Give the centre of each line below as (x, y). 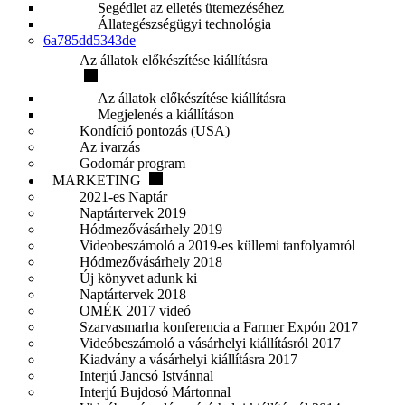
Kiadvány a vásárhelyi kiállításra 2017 (188, 359)
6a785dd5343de (89, 40)
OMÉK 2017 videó (135, 311)
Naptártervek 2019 (133, 213)
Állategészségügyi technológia (184, 24)
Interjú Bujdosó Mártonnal (155, 392)
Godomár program (132, 163)
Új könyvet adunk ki (138, 278)
